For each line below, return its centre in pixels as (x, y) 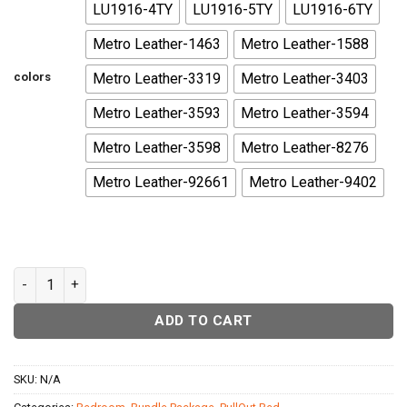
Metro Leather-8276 (305, 147)
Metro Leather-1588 (305, 44)
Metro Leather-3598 (157, 147)
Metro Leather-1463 (157, 44)
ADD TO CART (203, 320)
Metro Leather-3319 (157, 78)
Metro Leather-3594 (305, 113)
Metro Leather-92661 (161, 182)
